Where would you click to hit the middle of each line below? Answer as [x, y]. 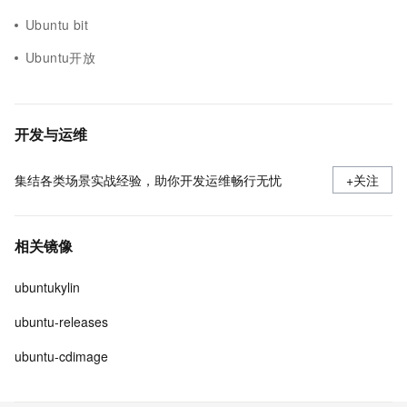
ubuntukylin [47, 287]
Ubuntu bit [57, 25]
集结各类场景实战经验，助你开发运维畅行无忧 [148, 180]
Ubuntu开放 [61, 57]
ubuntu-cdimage [61, 356]
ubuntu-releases [61, 322]
